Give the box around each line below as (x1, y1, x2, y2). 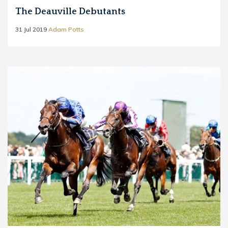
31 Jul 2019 (15, 25, 47, 33)
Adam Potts (48, 25, 84, 33)
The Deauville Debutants (15, 6, 125, 17)
